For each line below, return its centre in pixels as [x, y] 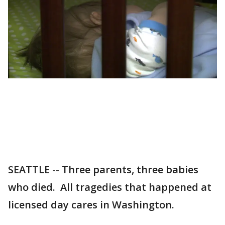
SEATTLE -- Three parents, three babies [103, 170]
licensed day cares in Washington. [91, 205]
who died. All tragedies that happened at [110, 187]
